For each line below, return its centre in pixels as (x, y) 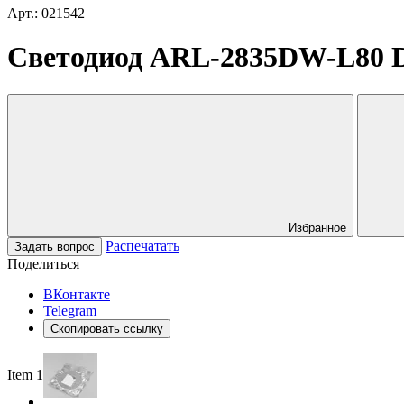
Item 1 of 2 (38, 374)
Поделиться (43, 263)
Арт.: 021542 (46, 13)
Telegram (70, 310)
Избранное (317, 227)
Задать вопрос (55, 246)
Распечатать (142, 245)
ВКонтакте (77, 294)
